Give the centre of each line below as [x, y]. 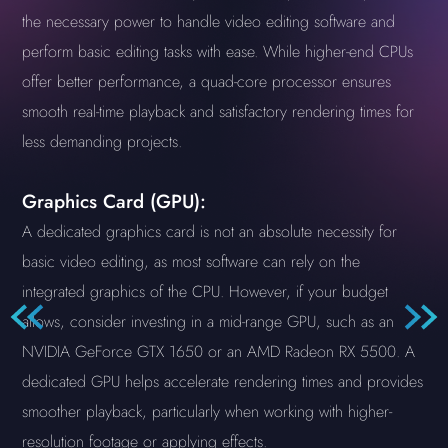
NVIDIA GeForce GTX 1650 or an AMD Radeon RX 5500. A [219, 351]
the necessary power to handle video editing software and [209, 21]
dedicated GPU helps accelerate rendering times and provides [223, 381]
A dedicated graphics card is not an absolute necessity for [210, 231]
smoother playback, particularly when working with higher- [207, 411]
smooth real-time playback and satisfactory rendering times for [218, 111]
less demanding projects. [102, 141]
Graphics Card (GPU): [114, 201]
